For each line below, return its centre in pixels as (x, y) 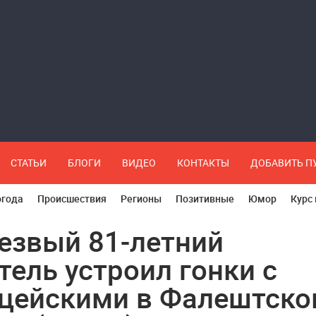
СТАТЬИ (29, 163)
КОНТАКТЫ (203, 163)
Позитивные (205, 199)
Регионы (141, 199)
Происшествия (72, 199)
